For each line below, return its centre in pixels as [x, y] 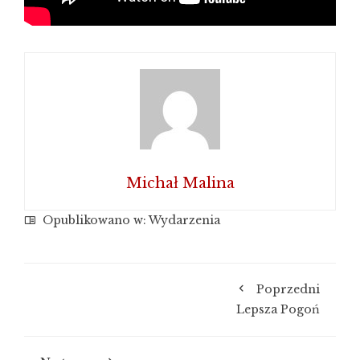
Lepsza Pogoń [278, 309]
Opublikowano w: [94, 220]
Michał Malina [180, 183]
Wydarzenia [184, 220]
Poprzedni [288, 289]
